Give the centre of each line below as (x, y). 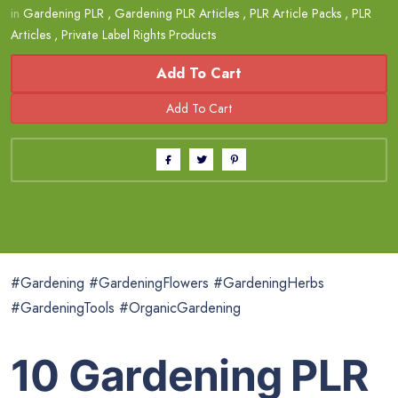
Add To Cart (199, 73)
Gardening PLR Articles (177, 13)
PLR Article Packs (295, 13)
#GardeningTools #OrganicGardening (126, 307)
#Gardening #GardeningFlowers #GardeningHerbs (167, 283)
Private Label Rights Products (139, 34)
